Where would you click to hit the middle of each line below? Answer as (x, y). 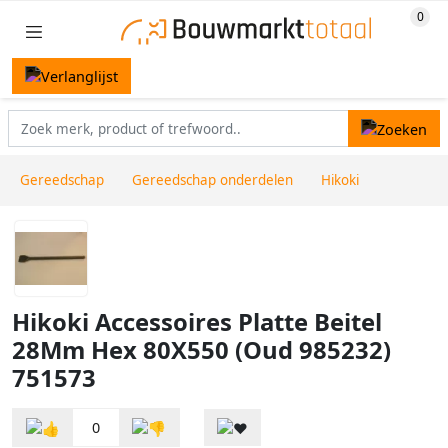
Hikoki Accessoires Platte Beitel (197, 322)
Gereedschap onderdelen (212, 180)
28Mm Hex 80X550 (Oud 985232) (201, 350)
